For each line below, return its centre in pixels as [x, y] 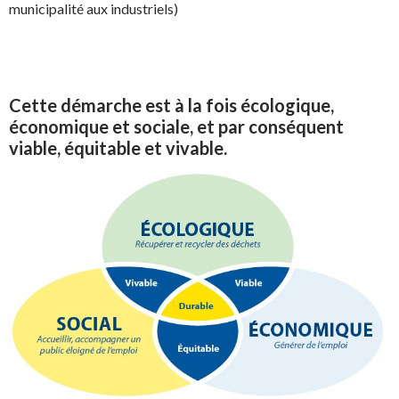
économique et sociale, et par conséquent [176, 127]
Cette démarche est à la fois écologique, [171, 106]
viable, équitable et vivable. [118, 148]
